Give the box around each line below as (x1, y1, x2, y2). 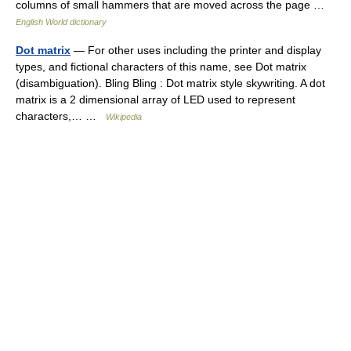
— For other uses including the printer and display (71, 44, 321, 56)
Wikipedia (106, 112, 142, 121)
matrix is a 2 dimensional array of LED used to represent (16, 93, 295, 106)
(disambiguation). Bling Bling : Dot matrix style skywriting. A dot (16, 77, 325, 89)
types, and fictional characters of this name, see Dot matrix (16, 60, 306, 73)
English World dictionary (16, 17, 107, 27)
